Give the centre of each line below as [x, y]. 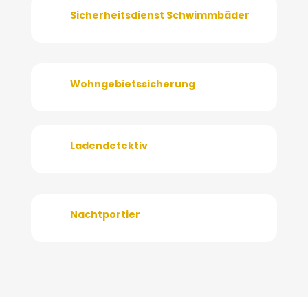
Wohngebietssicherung [132, 84]
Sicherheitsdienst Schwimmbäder [159, 15]
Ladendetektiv [109, 145]
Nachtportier [105, 214]
